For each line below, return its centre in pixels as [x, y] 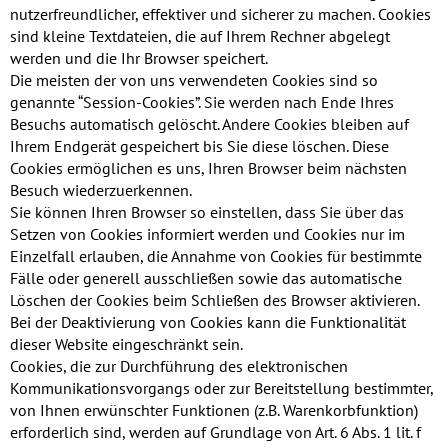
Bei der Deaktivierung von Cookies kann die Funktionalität [208, 322]
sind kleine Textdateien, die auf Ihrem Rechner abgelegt [200, 36]
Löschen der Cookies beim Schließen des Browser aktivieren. [214, 300]
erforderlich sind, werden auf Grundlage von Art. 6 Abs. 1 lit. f [215, 432]
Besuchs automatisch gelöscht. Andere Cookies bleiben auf [209, 124]
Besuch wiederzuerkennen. [101, 190]
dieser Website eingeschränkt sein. [126, 344]
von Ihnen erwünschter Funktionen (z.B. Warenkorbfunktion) [214, 410]
